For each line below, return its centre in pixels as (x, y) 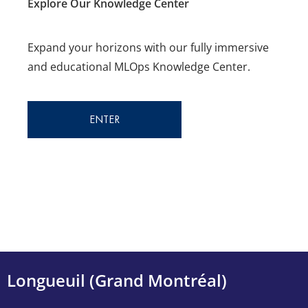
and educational (71, 67)
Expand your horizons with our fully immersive (148, 47)
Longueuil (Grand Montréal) (117, 280)
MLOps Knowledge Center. (182, 67)
